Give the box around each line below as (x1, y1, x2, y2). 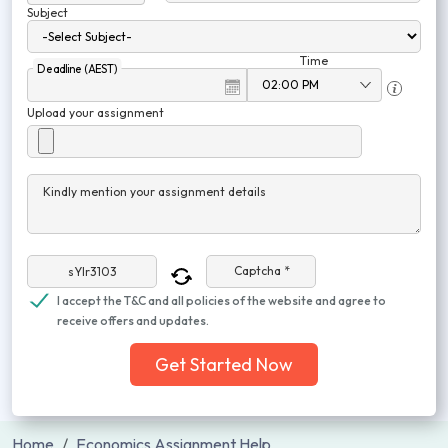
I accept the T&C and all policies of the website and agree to (57, 293, 386, 308)
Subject (27, 5, 68, 20)
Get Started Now (155, 353, 293, 376)
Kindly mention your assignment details (43, 184, 266, 199)
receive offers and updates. (57, 313, 209, 328)
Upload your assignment (27, 105, 164, 120)
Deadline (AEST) (36, 61, 118, 76)
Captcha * (234, 263, 290, 279)
